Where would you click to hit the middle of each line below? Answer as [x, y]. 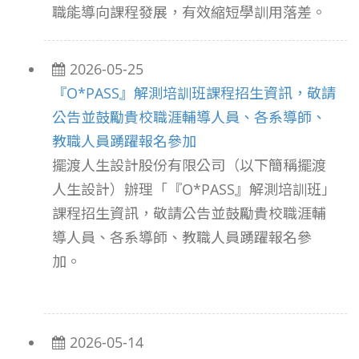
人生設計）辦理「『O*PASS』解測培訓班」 [194, 189]
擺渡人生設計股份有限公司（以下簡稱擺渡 [189, 165]
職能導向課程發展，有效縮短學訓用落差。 [189, 12]
